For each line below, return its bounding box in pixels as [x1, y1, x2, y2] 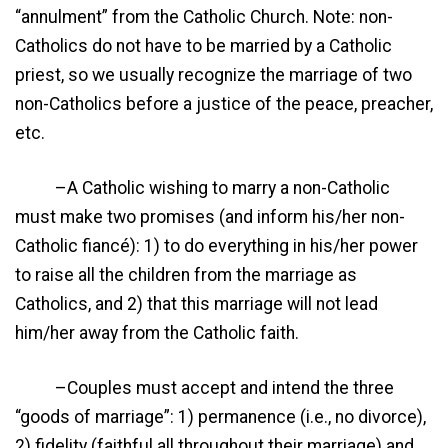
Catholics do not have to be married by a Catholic [15, 35, 392, 56]
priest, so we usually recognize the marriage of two [15, 64, 412, 85]
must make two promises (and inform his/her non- [15, 206, 405, 227]
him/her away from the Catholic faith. [15, 322, 299, 343]
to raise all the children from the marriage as [15, 264, 357, 285]
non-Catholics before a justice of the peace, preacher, [15, 93, 433, 114]
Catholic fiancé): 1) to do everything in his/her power [15, 235, 418, 256]
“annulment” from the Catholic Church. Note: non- [15, 6, 393, 27]
